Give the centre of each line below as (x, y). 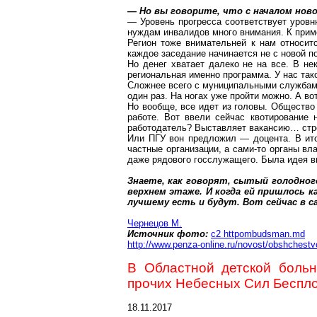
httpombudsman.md (264, 234)
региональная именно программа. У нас (214, 75)
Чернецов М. (155, 223)
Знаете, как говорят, (181, 181)
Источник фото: (168, 234)
